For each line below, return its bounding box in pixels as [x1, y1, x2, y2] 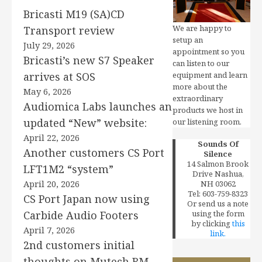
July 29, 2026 [23, 39, 75, 51]
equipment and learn [173, 70, 248, 80]
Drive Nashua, [192, 168, 244, 179]
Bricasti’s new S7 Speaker [23, 53, 154, 67]
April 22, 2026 [23, 132, 80, 143]
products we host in [173, 105, 243, 115]
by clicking [191, 218, 232, 229]
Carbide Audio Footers [23, 208, 139, 222]
